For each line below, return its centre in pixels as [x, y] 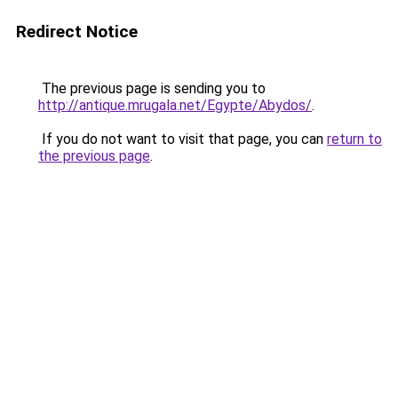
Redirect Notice [77, 32]
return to [354, 139]
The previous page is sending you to [152, 88]
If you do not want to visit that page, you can [183, 139]
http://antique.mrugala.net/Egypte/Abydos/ [175, 105]
